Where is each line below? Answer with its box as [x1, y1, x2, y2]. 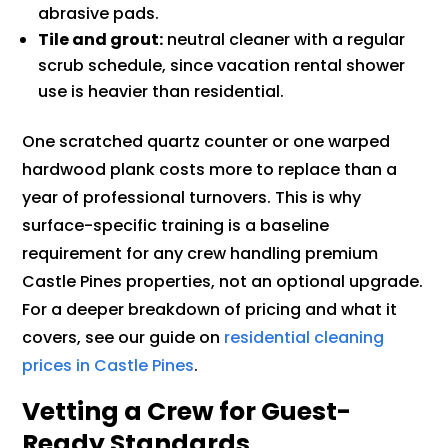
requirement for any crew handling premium [22, 242, 379, 266]
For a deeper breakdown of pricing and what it [22, 298, 398, 322]
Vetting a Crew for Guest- [22, 394, 352, 430]
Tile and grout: [38, 28, 164, 52]
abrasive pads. [38, 2, 160, 26]
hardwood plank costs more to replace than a [22, 158, 398, 182]
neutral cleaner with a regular [163, 28, 406, 52]
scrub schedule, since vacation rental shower [38, 54, 406, 78]
